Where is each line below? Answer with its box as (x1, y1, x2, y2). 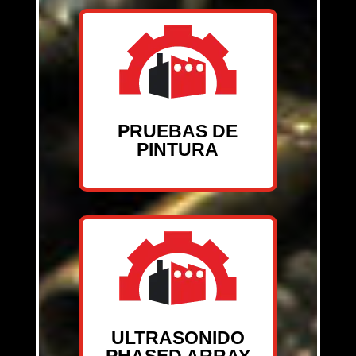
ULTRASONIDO (110, 327, 245, 349)
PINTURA (137, 139, 219, 161)
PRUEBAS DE (118, 121, 238, 142)
